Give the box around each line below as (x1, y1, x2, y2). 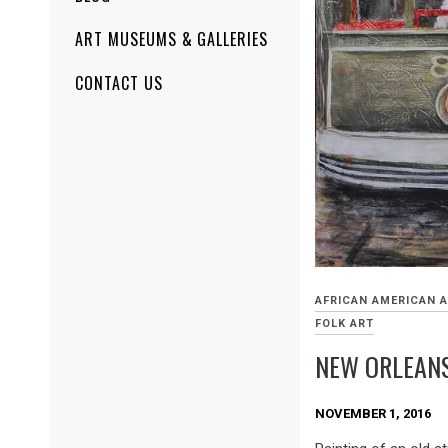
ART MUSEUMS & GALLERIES (75, 27, 269, 52)
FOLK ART (315, 316, 374, 330)
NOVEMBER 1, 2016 (315, 405, 431, 421)
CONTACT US (75, 71, 163, 96)
